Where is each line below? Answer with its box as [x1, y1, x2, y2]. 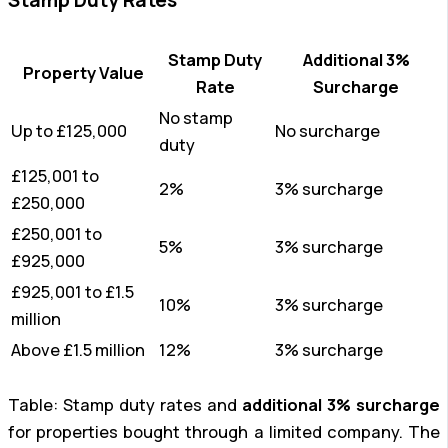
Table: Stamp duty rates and [8, 394, 242, 417]
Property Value [22, 62, 144, 85]
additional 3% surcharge [242, 394, 440, 417]
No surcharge [275, 120, 380, 143]
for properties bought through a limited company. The [8, 421, 440, 444]
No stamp [159, 107, 233, 130]
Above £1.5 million [11, 339, 145, 362]
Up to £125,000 [11, 120, 127, 143]
